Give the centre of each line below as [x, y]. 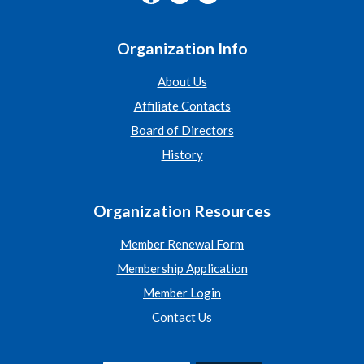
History [182, 155]
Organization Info [182, 49]
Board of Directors [182, 130]
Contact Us [182, 317]
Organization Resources [182, 211]
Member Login [182, 293]
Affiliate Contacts [182, 106]
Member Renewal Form [182, 244]
